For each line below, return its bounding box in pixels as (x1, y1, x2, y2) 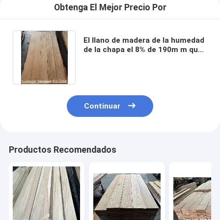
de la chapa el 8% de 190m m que (83, 45, 202, 54)
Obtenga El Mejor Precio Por (54, 2, 166, 13)
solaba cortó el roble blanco (83, 54, 186, 63)
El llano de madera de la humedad (83, 35, 204, 45)
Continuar (84, 102, 121, 111)
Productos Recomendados (8, 145, 116, 155)
